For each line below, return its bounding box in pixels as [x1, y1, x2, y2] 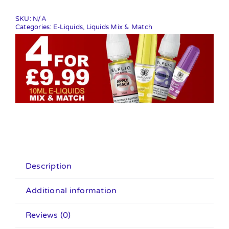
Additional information [25, 186, 117, 196]
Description [25, 161, 72, 172]
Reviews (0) [25, 210, 71, 221]
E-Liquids [53, 23, 83, 32]
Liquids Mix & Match [86, 23, 153, 32]
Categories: [15, 23, 53, 32]
